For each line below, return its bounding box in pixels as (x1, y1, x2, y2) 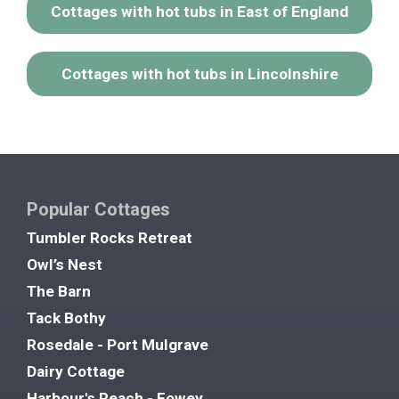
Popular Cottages (27, 198, 170, 220)
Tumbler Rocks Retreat (27, 228, 192, 247)
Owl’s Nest (27, 255, 102, 273)
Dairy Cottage (27, 362, 125, 380)
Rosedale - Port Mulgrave (27, 335, 208, 354)
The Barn (27, 281, 91, 300)
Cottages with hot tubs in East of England (51, 2, 348, 20)
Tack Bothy (27, 308, 106, 327)
